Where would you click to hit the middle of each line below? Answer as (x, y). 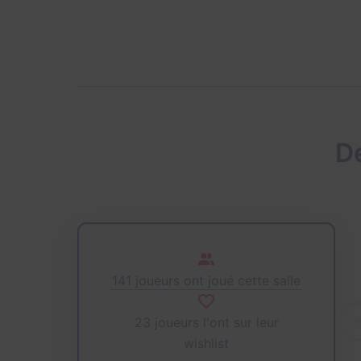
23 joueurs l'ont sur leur (206, 322)
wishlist (206, 343)
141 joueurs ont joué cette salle (206, 280)
